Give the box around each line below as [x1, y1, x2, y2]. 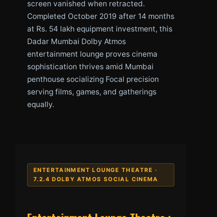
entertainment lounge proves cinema [27, 49, 157, 59]
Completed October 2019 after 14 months [27, 11, 174, 21]
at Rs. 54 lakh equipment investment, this [27, 24, 172, 33]
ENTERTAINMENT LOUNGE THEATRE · [33, 166, 157, 173]
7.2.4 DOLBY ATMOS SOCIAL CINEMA [33, 175, 158, 183]
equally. [27, 99, 54, 109]
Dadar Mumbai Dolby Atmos [27, 36, 126, 46]
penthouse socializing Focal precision [27, 74, 159, 84]
